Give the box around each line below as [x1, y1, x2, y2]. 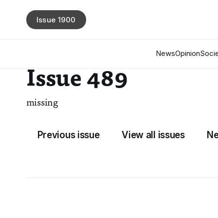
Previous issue [37, 129, 100, 141]
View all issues [122, 129, 185, 141]
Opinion [175, 49, 200, 58]
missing [26, 99, 58, 108]
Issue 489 [26, 69, 128, 91]
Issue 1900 [36, 15, 76, 24]
